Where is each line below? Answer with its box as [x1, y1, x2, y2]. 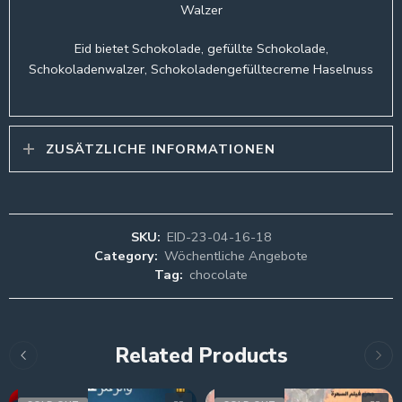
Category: [94, 246, 158, 265]
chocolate [189, 265, 248, 284]
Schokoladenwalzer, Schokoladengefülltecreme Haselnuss [29, 59, 373, 78]
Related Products [114, 341, 288, 370]
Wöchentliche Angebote [164, 246, 308, 265]
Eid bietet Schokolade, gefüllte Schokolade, [74, 39, 328, 57]
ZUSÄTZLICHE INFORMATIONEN [46, 139, 275, 158]
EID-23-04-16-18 [166, 227, 272, 246]
